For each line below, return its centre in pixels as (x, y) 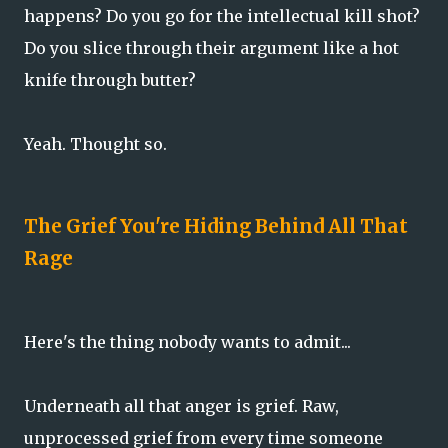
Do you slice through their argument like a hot (211, 48)
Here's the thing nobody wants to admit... (187, 341)
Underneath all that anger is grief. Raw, (181, 405)
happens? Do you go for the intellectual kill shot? (222, 16)
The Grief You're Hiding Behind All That (216, 227)
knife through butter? (110, 80)
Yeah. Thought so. (95, 144)
